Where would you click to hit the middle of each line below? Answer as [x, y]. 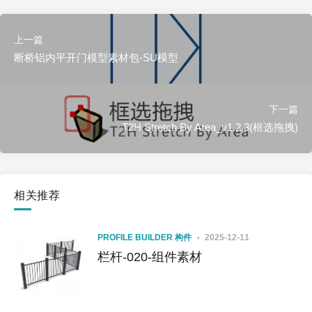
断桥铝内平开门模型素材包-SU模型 [96, 58]
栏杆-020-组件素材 [150, 257]
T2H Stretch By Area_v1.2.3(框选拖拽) [210, 127]
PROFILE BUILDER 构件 [145, 238]
